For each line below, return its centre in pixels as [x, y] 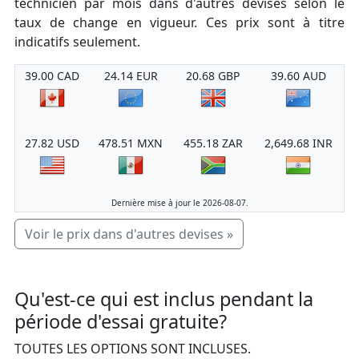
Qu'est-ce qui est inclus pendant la [164, 299]
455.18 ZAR [213, 143]
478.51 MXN [131, 143]
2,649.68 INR [298, 143]
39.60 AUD [298, 76]
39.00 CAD [52, 76]
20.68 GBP [213, 76]
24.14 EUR [131, 76]
